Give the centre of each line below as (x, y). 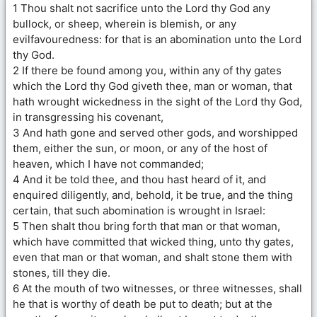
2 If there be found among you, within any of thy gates (147, 70)
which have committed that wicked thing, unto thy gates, (153, 241)
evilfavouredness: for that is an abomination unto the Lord (157, 39)
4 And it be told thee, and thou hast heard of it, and (139, 179)
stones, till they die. (62, 272)
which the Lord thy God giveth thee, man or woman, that (152, 86)
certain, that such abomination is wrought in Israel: (139, 210)
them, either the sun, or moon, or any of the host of (140, 148)
